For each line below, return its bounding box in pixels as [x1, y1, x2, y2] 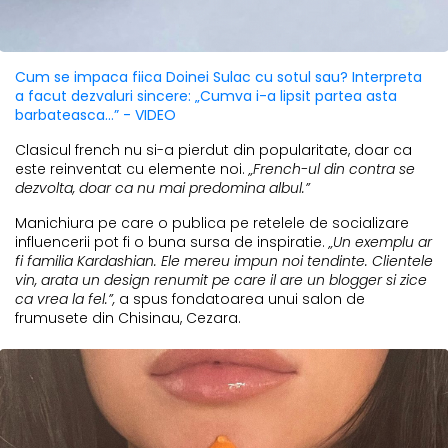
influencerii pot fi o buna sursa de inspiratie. [15, 232, 325, 253]
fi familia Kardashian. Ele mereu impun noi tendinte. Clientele [15, 251, 433, 272]
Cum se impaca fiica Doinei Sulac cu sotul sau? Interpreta [15, 67, 422, 88]
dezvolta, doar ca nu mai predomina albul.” [15, 178, 310, 199]
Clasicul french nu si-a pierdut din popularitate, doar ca [15, 140, 412, 161]
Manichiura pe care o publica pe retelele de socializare [15, 213, 409, 234]
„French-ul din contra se [249, 159, 415, 180]
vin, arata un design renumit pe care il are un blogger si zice [15, 270, 427, 291]
